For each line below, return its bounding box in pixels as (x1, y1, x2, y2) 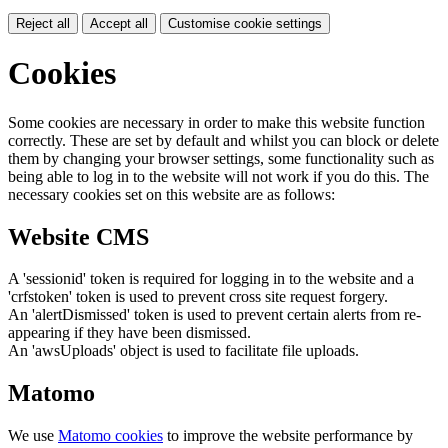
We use (8, 427, 58, 445)
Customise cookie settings (168, 15, 322, 31)
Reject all (16, 15, 70, 31)
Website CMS (8, 223, 149, 250)
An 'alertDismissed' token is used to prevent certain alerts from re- (8, 306, 421, 324)
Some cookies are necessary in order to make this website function (8, 113, 425, 131)
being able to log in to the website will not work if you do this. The (8, 167, 429, 185)
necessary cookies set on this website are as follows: (8, 185, 335, 203)
